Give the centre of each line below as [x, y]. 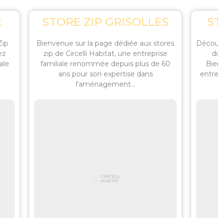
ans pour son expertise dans [105, 74]
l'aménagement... [105, 84]
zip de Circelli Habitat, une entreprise [105, 54]
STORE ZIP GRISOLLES [105, 22]
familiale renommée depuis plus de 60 [105, 64]
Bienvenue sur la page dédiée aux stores [105, 43]
